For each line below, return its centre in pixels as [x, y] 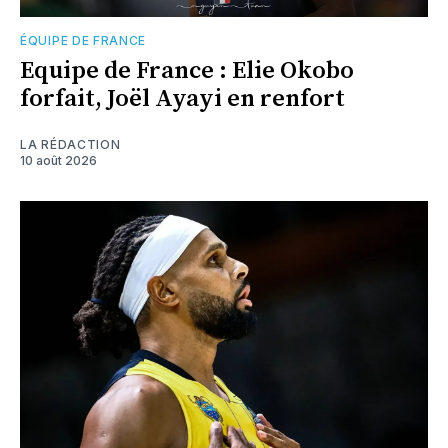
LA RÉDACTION [70, 144]
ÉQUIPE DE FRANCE [83, 40]
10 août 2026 [58, 160]
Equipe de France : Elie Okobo [187, 70]
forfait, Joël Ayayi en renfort [182, 98]
